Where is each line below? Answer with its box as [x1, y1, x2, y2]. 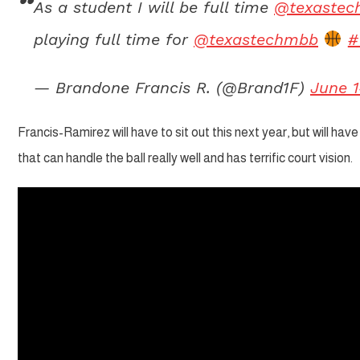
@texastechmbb [194, 29, 318, 49]
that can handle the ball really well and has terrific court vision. [18, 150, 353, 165]
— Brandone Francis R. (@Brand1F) [34, 77, 310, 97]
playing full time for [34, 29, 194, 49]
